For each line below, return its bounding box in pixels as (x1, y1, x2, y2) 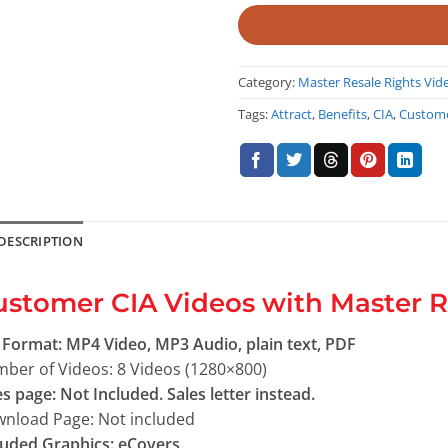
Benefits (317, 105, 367, 124)
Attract (270, 105, 312, 124)
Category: (237, 73, 298, 92)
